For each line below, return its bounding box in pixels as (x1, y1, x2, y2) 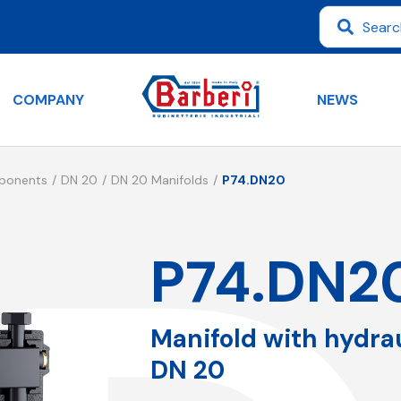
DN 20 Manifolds (111, 172, 209, 189)
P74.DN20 (222, 172, 286, 189)
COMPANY (13, 90, 84, 109)
